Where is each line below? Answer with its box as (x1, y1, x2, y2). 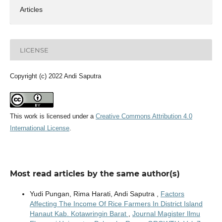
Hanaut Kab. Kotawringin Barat (29, 210, 128, 218)
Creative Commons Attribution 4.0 (95, 112, 192, 120)
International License (9, 124, 69, 132)
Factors (160, 190, 184, 198)
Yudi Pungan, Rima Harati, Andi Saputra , (29, 190, 161, 198)
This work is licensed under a (9, 112, 96, 120)
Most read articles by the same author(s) (9, 169, 180, 179)
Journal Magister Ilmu (132, 210, 200, 218)
